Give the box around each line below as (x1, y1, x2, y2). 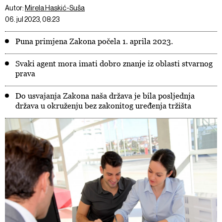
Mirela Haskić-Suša (25, 4, 85, 12)
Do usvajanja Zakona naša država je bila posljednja (15, 91, 195, 100)
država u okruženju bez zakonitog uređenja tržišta (15, 101, 191, 110)
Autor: (5, 4, 25, 12)
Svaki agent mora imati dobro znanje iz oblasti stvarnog (15, 59, 213, 68)
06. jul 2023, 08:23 (5, 15, 59, 23)
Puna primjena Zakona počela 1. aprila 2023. (15, 37, 173, 46)
